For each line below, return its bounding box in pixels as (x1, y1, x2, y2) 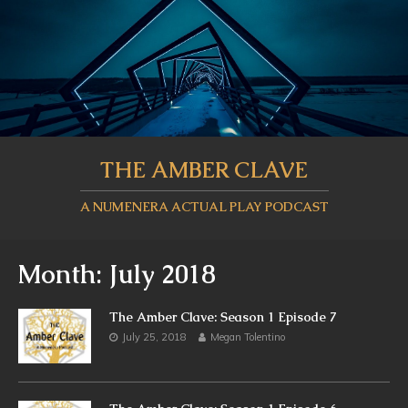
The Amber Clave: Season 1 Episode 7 (109, 308, 337, 325)
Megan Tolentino (210, 330, 285, 343)
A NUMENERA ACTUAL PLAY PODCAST (79, 198, 329, 215)
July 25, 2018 (122, 330, 187, 343)
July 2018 (109, 257, 216, 291)
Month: (18, 257, 109, 291)
